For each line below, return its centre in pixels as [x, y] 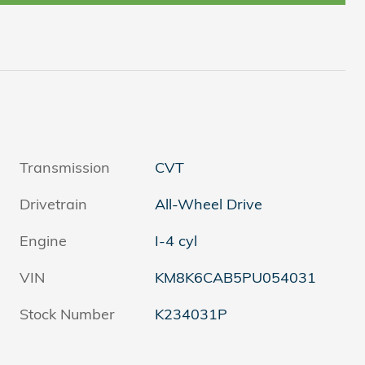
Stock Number [67, 314]
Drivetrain [53, 204]
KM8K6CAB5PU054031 [236, 277]
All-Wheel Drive [209, 204]
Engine [43, 240]
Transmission [65, 167]
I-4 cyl [176, 240]
